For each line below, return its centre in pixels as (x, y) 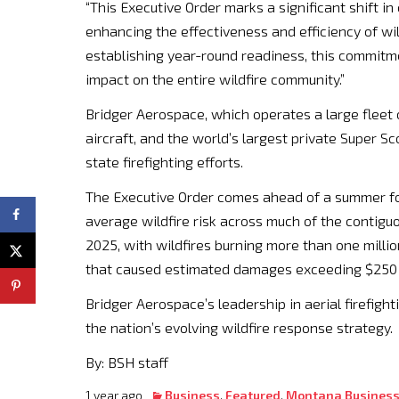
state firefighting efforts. (164, 162)
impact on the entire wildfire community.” (215, 79)
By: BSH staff (127, 362)
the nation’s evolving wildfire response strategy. (239, 327)
